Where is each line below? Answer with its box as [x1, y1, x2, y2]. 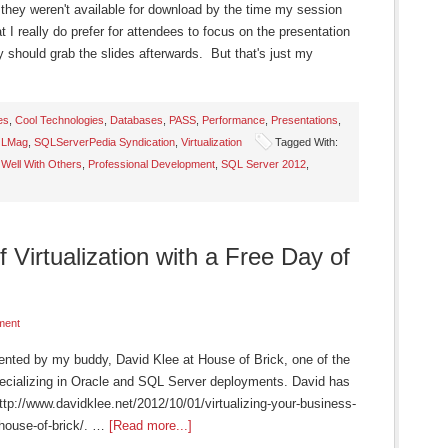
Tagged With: [275, 136, 338, 148]
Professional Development [88, 158, 215, 170]
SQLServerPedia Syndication [34, 136, 175, 148]
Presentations [271, 114, 338, 126]
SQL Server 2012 [221, 158, 306, 170]
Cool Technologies [15, 114, 104, 126]
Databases [110, 114, 163, 126]
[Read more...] [109, 418, 192, 433]
